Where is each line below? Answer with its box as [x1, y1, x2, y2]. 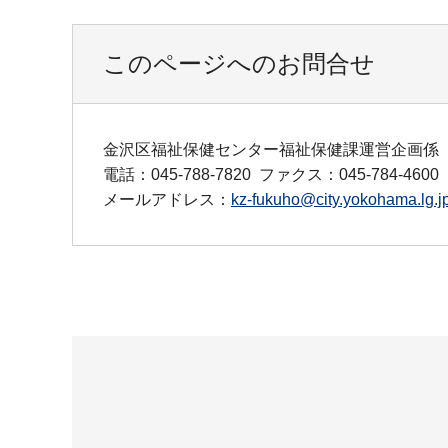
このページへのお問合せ [103, 49, 375, 77]
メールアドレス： [103, 190, 231, 208]
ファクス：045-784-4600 [259, 165, 439, 183]
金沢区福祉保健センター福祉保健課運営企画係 [103, 140, 439, 158]
